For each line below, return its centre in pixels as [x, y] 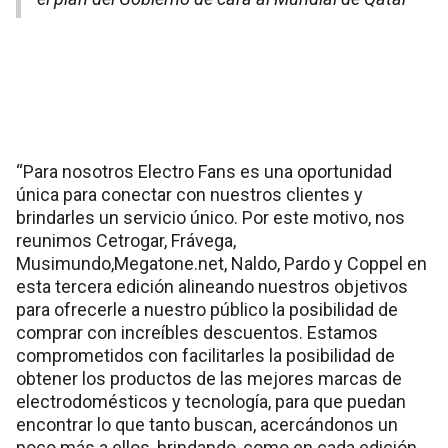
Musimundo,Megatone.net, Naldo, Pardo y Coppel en [221, 264]
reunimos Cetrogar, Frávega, [126, 241]
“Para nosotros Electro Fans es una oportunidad [204, 172]
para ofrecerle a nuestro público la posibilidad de [207, 310]
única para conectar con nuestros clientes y [189, 195]
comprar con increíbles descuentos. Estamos [197, 333]
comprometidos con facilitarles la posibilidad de [205, 356]
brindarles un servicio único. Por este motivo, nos [210, 218]
